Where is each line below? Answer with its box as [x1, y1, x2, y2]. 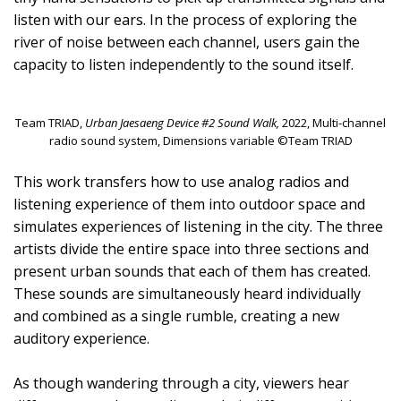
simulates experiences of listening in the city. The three [13, 217, 383, 237]
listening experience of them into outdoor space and [13, 194, 365, 215]
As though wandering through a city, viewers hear [13, 373, 349, 394]
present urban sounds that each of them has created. [13, 261, 371, 282]
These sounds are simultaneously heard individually [13, 284, 361, 304]
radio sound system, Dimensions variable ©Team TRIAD [48, 132, 353, 149]
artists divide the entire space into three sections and [13, 239, 369, 260]
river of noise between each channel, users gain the [13, 31, 360, 52]
